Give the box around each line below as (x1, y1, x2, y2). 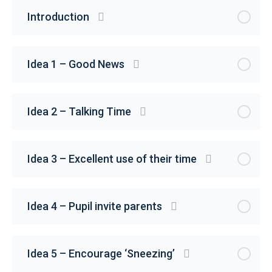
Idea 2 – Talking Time (27, 104, 131, 118)
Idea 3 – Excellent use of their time (27, 152, 197, 165)
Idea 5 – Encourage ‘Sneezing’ (27, 246, 175, 260)
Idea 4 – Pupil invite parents (27, 199, 162, 212)
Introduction (27, 10, 89, 23)
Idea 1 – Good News (27, 57, 124, 70)
